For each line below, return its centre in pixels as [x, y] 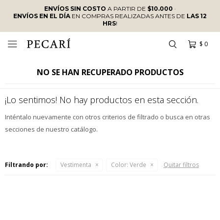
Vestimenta [76, 165]
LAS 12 [197, 16]
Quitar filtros [181, 165]
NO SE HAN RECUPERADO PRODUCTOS [110, 72]
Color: [120, 165]
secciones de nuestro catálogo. [51, 129]
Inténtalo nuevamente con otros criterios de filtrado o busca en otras [108, 117]
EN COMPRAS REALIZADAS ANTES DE [128, 16]
